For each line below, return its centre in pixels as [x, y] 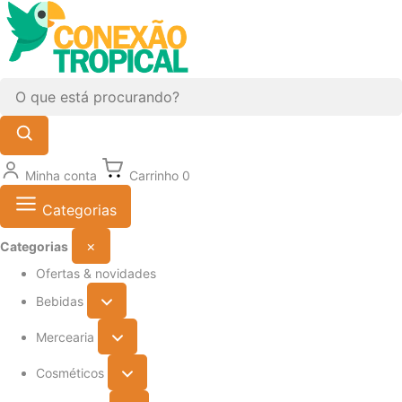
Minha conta [61, 175]
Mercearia [65, 336]
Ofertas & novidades [96, 273]
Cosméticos [70, 372]
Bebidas [60, 301]
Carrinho [154, 175]
